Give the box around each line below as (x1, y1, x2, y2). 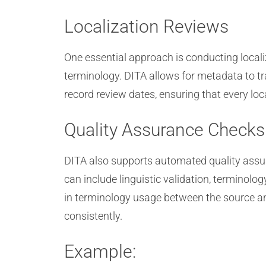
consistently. (64, 210, 122, 222)
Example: (64, 241, 136, 262)
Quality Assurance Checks (64, 119, 265, 140)
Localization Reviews (64, 16, 229, 37)
